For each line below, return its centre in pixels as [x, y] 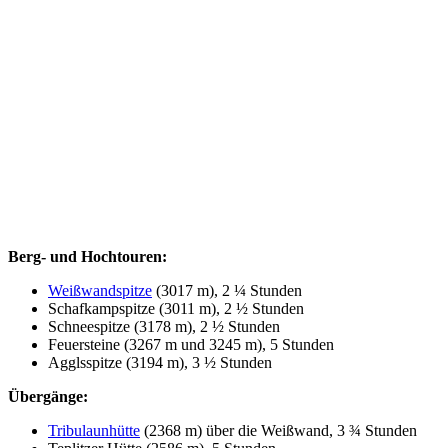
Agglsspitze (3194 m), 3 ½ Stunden [160, 362]
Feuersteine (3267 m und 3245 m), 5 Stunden [191, 344]
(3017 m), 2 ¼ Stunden [227, 290]
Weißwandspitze [100, 290]
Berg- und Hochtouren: [87, 256]
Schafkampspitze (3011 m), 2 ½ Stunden [176, 308]
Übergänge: [48, 396]
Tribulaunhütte [94, 430]
